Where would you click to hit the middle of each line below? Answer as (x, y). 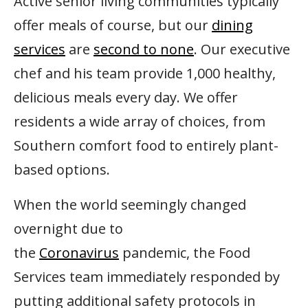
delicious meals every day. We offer (126, 98)
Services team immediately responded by (147, 277)
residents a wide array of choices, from (140, 122)
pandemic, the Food (185, 253)
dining (232, 25)
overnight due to (68, 229)
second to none (144, 49)
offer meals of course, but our (113, 25)
